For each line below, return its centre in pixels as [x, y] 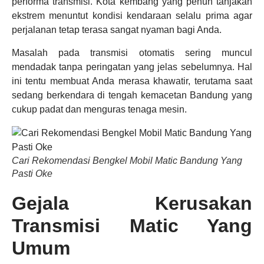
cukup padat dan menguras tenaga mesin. [99, 109]
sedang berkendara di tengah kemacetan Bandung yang [132, 95]
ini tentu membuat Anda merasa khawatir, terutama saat [132, 81]
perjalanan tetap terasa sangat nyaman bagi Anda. [117, 30]
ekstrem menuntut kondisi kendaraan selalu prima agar [132, 16]
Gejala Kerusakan [132, 203]
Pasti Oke [32, 173]
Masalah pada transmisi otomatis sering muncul [132, 52]
